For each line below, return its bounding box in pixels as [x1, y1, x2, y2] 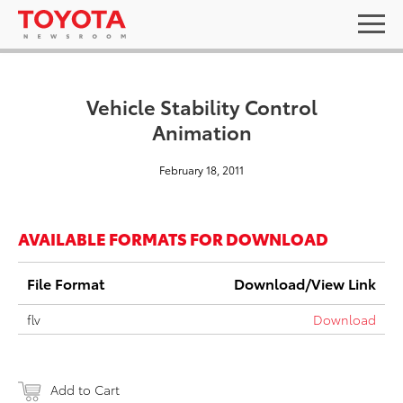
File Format [27, 273, 104, 293]
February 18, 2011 [159, 162, 244, 177]
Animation [151, 117, 252, 145]
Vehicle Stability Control [85, 92, 318, 120]
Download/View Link [234, 273, 376, 293]
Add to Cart [50, 381, 120, 399]
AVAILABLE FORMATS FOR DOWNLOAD [18, 227, 328, 249]
